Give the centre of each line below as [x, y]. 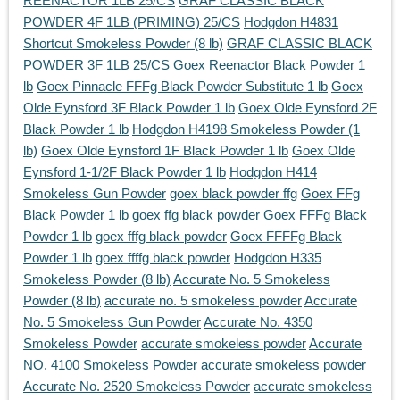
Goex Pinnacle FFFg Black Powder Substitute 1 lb [182, 87]
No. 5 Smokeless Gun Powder [112, 322]
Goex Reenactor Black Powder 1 [269, 65]
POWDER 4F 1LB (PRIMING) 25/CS [132, 22]
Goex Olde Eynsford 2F [308, 108]
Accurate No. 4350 [258, 322]
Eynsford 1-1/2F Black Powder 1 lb [125, 172]
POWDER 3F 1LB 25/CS [96, 65]
